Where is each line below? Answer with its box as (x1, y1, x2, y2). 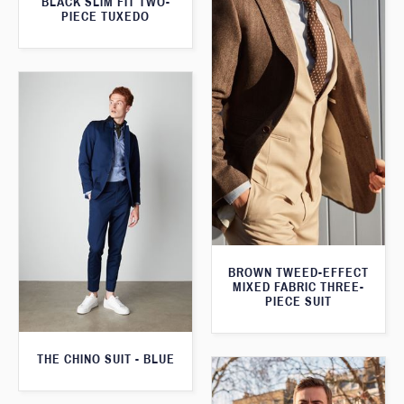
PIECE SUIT (265, 295, 332, 309)
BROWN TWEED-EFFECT (228, 266, 369, 280)
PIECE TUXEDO (61, 10, 150, 24)
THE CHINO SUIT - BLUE (36, 352, 175, 366)
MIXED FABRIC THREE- (233, 280, 364, 295)
